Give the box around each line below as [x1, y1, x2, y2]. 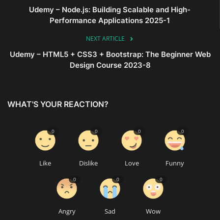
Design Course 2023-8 [69, 60, 151, 70]
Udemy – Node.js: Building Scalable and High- [29, 4, 191, 14]
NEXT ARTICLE [85, 34, 125, 43]
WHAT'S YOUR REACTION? [7, 99, 109, 109]
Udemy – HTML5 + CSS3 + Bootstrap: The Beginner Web [9, 49, 211, 59]
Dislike [79, 158, 98, 167]
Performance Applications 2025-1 [50, 15, 170, 25]
